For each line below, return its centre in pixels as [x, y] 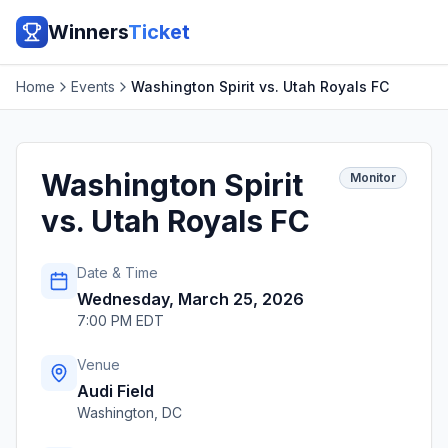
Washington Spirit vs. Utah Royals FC [260, 86]
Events [93, 86]
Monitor [373, 177]
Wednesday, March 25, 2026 [190, 299]
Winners [88, 32]
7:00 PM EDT [120, 320]
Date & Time [117, 272]
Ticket [159, 32]
